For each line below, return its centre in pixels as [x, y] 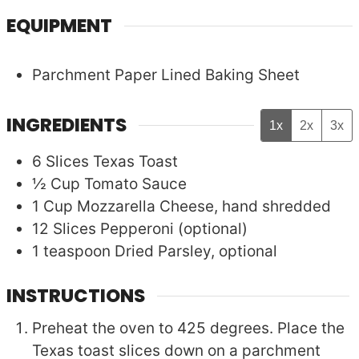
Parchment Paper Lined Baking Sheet [166, 75]
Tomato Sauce [136, 184]
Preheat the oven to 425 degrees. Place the [189, 328]
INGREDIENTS [67, 125]
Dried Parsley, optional [196, 252]
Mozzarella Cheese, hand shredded [204, 207]
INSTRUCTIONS [76, 296]
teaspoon [77, 252]
